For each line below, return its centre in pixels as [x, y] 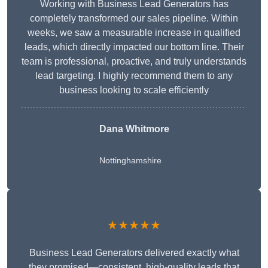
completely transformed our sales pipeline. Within [134, 19]
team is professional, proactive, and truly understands [134, 62]
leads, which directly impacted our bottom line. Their [134, 47]
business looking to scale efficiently [134, 90]
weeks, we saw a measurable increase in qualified [134, 33]
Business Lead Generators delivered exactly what [134, 253]
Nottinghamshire [130, 161]
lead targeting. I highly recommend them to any [134, 76]
